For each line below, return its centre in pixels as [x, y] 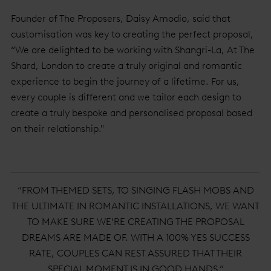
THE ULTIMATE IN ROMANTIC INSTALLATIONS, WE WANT [135, 206]
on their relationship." [57, 129]
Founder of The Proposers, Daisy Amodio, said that [121, 18]
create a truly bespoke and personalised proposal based [132, 113]
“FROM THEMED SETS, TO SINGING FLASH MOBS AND [135, 190]
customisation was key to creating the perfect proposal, [132, 34]
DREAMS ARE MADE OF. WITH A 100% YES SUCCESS [135, 237]
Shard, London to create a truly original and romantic [126, 66]
